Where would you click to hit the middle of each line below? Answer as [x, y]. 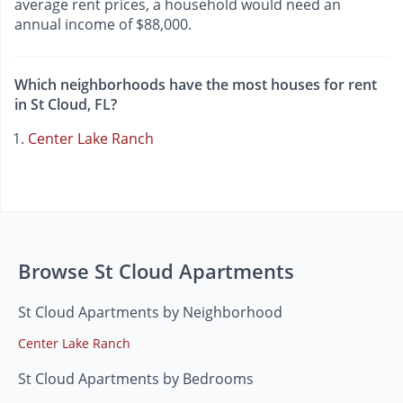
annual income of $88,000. [103, 25]
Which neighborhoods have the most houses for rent [196, 84]
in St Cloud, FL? [66, 104]
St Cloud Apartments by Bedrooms [136, 378]
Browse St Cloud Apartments [156, 270]
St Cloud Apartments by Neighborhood [150, 312]
